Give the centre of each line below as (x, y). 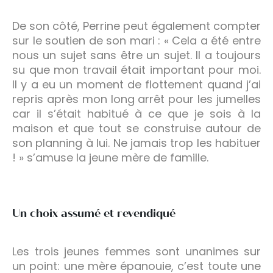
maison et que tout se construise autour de (136, 128)
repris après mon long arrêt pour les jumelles (136, 99)
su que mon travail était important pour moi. (136, 69)
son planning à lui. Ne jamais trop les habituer (136, 143)
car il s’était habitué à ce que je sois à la (136, 113)
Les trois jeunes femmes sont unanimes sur (136, 251)
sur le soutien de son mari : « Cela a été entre (136, 40)
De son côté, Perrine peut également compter (136, 26)
